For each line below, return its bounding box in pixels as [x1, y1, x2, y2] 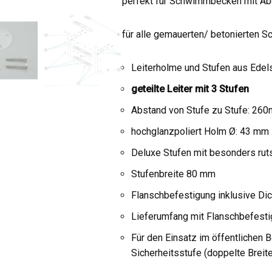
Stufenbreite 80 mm [131, 168, 216, 180]
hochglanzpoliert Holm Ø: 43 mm [131, 126, 270, 137]
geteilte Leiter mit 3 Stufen [131, 83, 250, 95]
